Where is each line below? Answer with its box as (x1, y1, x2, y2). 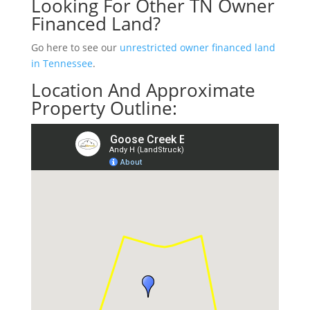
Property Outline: (30, 95, 177, 120)
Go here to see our (30, 40, 120, 54)
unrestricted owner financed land (119, 40, 275, 54)
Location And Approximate (30, 77, 255, 102)
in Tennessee (30, 56, 93, 70)
